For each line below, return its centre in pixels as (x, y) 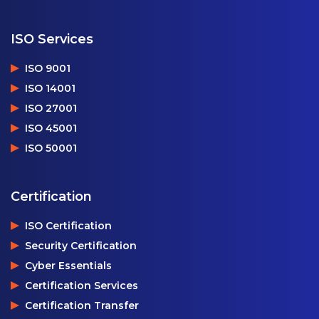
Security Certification (81, 246)
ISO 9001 (48, 69)
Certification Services (82, 286)
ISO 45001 (51, 129)
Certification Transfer (82, 306)
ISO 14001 (50, 89)
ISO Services (52, 40)
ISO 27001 (51, 109)
